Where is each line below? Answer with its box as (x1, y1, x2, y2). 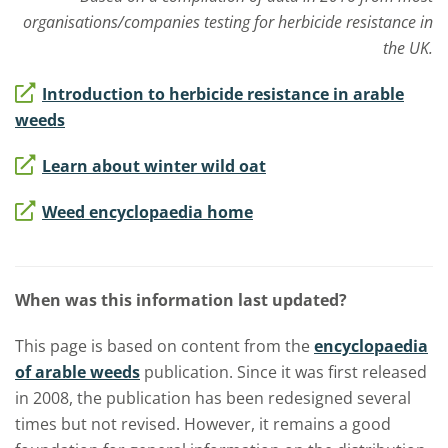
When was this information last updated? (15, 288, 347, 311)
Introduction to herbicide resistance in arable (42, 82, 404, 105)
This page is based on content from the (15, 334, 314, 357)
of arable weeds (15, 360, 140, 383)
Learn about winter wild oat (42, 154, 266, 177)
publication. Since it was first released (140, 360, 427, 383)
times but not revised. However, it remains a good (15, 412, 391, 435)
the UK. (383, 36, 433, 59)
